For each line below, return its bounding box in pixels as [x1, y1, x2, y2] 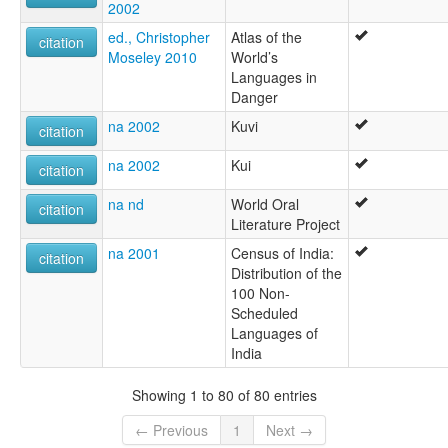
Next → [266, 420, 313, 441]
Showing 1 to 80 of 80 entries [131, 384, 317, 405]
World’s [231, 47, 278, 68]
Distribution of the [231, 263, 342, 284]
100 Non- [231, 283, 290, 304]
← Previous [135, 420, 208, 441]
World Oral [231, 194, 299, 215]
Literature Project [231, 214, 340, 235]
